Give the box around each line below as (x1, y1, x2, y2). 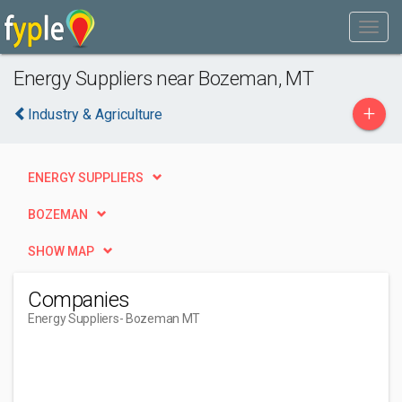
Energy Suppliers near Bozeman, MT (13, 66, 314, 90)
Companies (28, 287, 130, 312)
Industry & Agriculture (28, 106, 162, 123)
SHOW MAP (28, 244, 94, 258)
